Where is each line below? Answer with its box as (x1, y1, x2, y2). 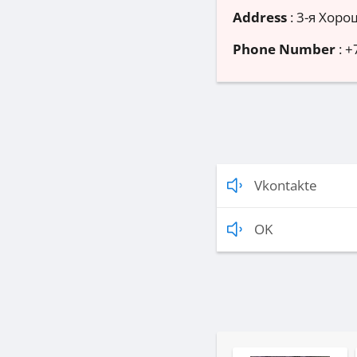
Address (233, 8, 287, 27)
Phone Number (233, 40, 335, 59)
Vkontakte (254, 176, 317, 195)
